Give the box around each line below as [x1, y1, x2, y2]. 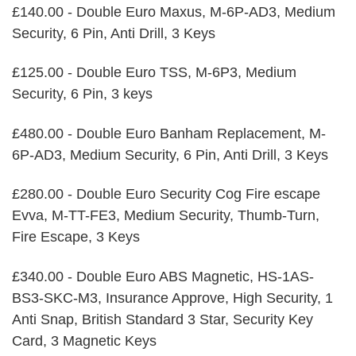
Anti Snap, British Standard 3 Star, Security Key [12, 311, 313, 327]
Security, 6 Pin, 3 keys [12, 86, 153, 103]
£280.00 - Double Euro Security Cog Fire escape [12, 186, 320, 203]
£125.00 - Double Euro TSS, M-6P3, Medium [12, 64, 296, 81]
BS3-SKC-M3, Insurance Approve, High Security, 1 [12, 289, 333, 306]
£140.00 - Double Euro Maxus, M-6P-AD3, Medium [12, 4, 335, 21]
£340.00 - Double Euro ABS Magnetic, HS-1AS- [12, 268, 314, 284]
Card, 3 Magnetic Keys [12, 332, 157, 349]
